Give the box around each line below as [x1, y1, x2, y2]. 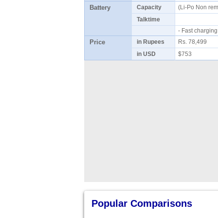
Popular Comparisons [91, 198, 192, 209]
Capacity [136, 4, 162, 11]
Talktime [136, 16, 160, 23]
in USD [136, 51, 156, 57]
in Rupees [136, 38, 164, 45]
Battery [89, 4, 110, 11]
